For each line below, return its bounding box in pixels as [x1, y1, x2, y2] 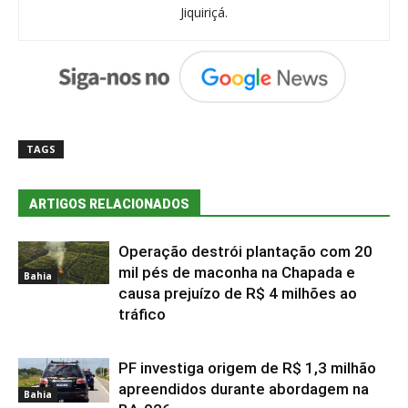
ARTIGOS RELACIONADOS [29, 196, 189, 211]
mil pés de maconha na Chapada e [118, 262, 355, 281]
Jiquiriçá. [180, 3, 228, 21]
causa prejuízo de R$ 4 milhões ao [118, 283, 357, 302]
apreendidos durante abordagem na [118, 379, 369, 398]
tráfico [118, 304, 166, 323]
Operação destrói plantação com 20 [118, 241, 372, 260]
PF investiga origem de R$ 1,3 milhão [118, 358, 376, 377]
